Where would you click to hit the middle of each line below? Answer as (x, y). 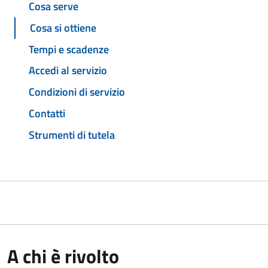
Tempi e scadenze (69, 49)
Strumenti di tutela (72, 135)
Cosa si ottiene (63, 28)
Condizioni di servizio (77, 92)
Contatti (47, 113)
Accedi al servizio (68, 71)
